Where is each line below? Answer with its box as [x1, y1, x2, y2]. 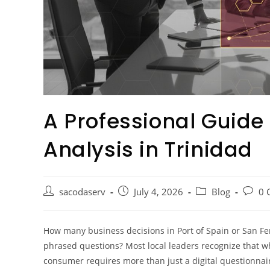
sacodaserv [59, 186, 105, 198]
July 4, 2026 [134, 186, 183, 198]
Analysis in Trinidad [43, 135, 253, 164]
